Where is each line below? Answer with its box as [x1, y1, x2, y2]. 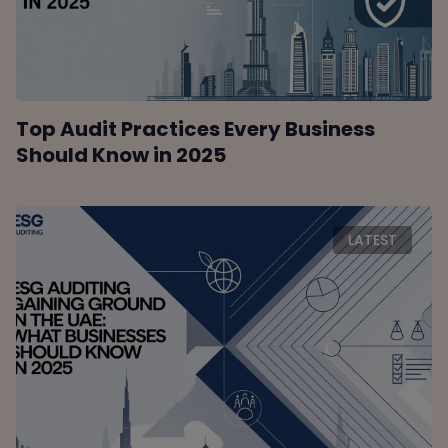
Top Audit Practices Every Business [16, 115, 376, 144]
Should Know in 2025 [16, 141, 227, 170]
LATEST [347, 230, 397, 251]
